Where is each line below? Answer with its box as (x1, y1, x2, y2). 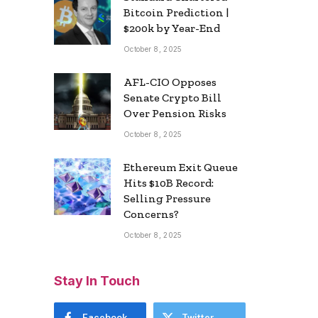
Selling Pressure (124, 191, 211, 205)
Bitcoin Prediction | (124, 5, 229, 19)
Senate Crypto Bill (124, 90, 221, 104)
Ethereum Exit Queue (124, 160, 238, 174)
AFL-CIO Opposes (124, 75, 216, 89)
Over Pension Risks (124, 106, 226, 120)
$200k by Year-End (124, 21, 220, 35)
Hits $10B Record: (124, 175, 214, 190)
